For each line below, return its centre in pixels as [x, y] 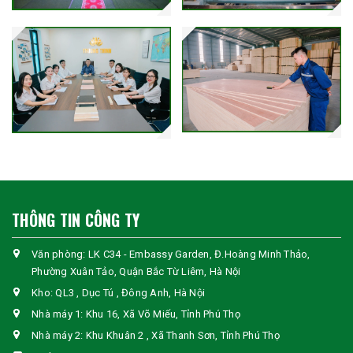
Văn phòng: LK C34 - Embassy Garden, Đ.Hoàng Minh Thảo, [171, 254]
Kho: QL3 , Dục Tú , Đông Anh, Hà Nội [118, 292]
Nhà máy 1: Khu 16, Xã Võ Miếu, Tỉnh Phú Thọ [136, 314]
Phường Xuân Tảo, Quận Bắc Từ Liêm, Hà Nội [136, 271]
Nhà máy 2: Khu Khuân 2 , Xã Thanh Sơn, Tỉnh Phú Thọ [156, 335]
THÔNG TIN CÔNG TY [76, 219]
